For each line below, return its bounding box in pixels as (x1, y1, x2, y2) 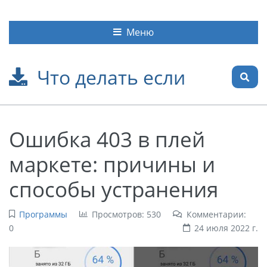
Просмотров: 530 (91, 208, 161, 220)
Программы (18, 208, 67, 220)
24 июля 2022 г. (194, 222, 258, 234)
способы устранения (9, 174, 218, 203)
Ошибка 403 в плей (9, 124, 205, 153)
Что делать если (36, 64, 185, 90)
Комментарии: (186, 208, 246, 220)
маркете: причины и (9, 149, 215, 178)
